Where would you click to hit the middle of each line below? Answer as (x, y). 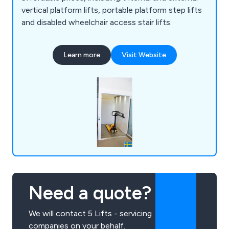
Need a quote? (90, 193)
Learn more (82, 55)
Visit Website (144, 55)
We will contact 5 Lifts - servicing (90, 214)
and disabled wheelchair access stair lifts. (97, 22)
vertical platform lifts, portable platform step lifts (112, 10)
